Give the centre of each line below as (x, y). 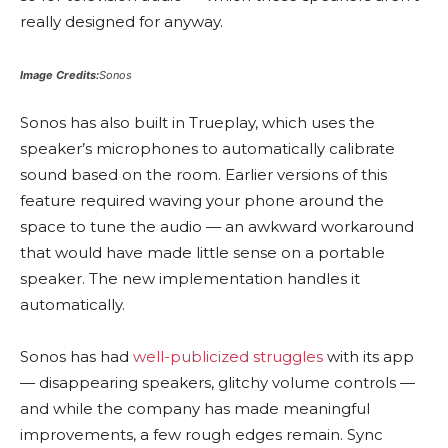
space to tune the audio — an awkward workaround (217, 226)
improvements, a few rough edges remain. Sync (201, 434)
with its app (368, 356)
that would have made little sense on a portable (202, 252)
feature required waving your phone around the (202, 200)
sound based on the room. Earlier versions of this (203, 174)
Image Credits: (59, 74)
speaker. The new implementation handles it (190, 278)
